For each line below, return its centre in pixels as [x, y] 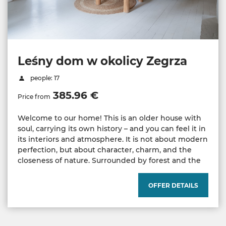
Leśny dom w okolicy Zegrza [102, 61]
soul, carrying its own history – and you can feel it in [112, 128]
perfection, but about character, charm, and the [105, 150]
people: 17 [44, 78]
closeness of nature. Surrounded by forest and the [109, 160]
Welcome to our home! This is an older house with [109, 118]
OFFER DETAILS [173, 185]
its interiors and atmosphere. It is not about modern [113, 139]
